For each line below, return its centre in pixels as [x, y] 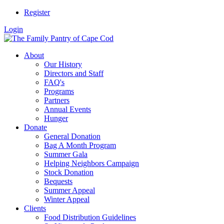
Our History [63, 64]
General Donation [72, 136]
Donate [35, 127]
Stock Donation [69, 172]
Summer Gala [66, 154]
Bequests [58, 181]
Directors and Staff [74, 73]
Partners [57, 100]
